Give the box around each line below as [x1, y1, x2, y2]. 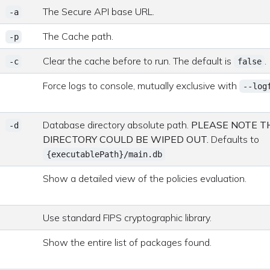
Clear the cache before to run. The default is [43, 55, 234, 67]
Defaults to [209, 133, 260, 145]
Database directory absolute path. [43, 119, 192, 131]
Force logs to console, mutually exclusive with [43, 80, 240, 92]
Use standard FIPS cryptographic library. [43, 212, 212, 224]
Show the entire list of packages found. [43, 236, 212, 248]
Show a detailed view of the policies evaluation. [43, 172, 247, 184]
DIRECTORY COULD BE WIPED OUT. [43, 133, 209, 145]
